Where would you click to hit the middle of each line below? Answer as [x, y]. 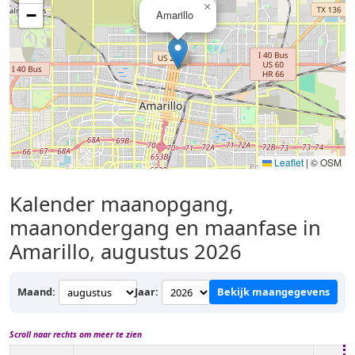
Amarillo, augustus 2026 [126, 251]
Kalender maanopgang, [122, 204]
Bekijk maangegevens [273, 292]
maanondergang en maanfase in [165, 227]
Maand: [36, 292]
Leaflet [288, 162]
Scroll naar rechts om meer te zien [76, 334]
